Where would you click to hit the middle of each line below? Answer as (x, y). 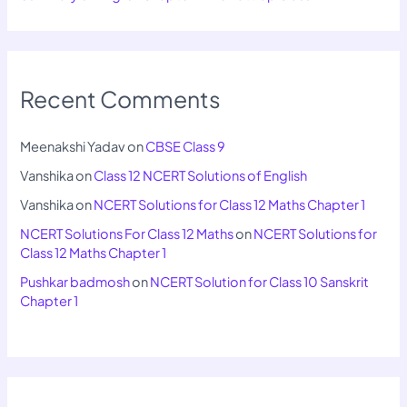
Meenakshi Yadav (73, 147)
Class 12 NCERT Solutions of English (201, 176)
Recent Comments (121, 99)
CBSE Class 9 (186, 147)
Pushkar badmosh (75, 282)
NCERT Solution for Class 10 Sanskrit (260, 282)
